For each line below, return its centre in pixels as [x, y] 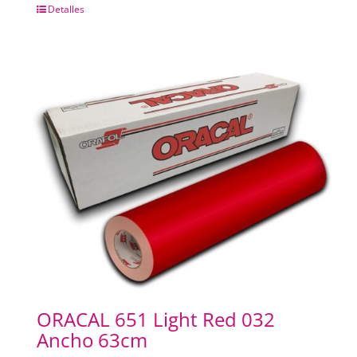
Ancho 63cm [92, 340]
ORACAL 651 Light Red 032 [155, 320]
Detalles [66, 9]
